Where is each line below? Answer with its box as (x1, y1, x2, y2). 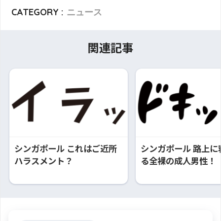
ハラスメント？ (14, 154, 73, 167)
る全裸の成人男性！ (141, 154, 216, 167)
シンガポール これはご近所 (14, 142, 117, 154)
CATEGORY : (11, 6, 64, 18)
